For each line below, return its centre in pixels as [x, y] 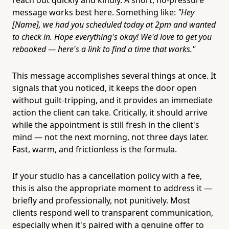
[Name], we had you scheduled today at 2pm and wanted [114, 24]
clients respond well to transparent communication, [113, 212]
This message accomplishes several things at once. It [114, 75]
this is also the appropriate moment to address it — [112, 188]
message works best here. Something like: [95, 12]
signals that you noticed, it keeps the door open [105, 88]
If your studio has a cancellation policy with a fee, [107, 176]
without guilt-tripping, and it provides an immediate [112, 100]
